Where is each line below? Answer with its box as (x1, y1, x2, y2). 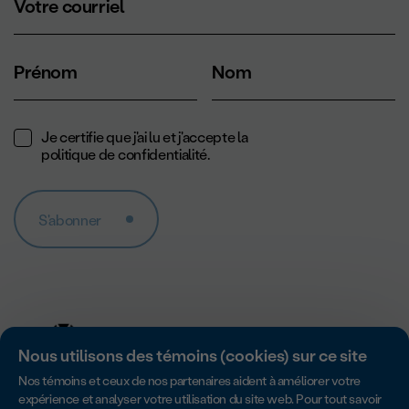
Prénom (14, 61, 78, 84)
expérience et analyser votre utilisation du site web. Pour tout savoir (18, 390, 383, 407)
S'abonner (38, 209, 102, 229)
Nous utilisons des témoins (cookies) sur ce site (18, 346, 367, 366)
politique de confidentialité (41, 144, 208, 164)
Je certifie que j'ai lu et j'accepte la (41, 127, 251, 147)
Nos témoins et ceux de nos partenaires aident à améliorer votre (18, 372, 361, 389)
